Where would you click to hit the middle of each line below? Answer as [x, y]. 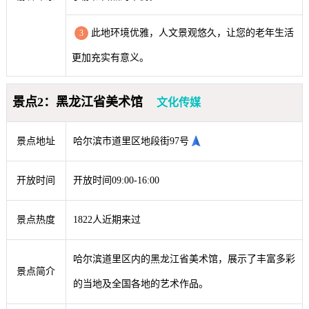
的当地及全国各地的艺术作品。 [140, 284]
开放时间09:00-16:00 [116, 181]
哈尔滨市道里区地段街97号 [131, 141]
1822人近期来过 [107, 220]
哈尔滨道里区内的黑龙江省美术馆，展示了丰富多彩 [184, 259]
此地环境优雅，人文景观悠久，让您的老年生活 [192, 33]
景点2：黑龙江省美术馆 [77, 102]
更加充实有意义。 [110, 58]
